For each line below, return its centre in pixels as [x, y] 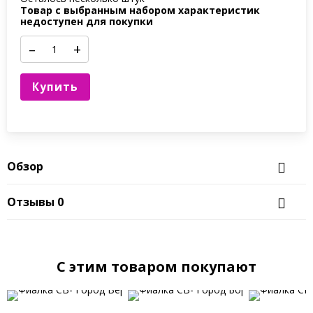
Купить [56, 87]
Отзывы [32, 202]
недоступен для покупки [87, 21]
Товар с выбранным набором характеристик [140, 10]
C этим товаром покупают [156, 267]
